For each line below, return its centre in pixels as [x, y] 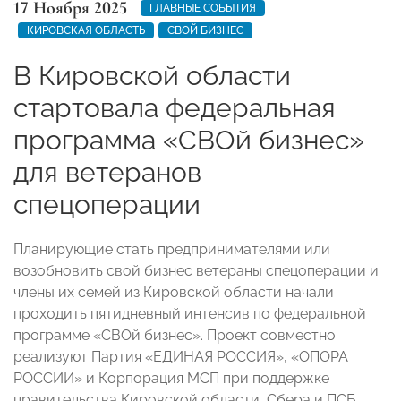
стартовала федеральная [175, 107]
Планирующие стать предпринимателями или [172, 249]
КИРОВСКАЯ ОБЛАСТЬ [86, 30]
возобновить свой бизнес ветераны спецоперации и [196, 270]
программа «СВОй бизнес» [189, 140]
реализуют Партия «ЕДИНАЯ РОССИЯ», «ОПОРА [181, 356]
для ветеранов [107, 172]
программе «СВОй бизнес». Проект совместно [175, 335]
